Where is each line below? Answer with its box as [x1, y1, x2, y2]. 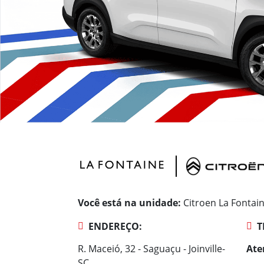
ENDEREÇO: [88, 219, 142, 233]
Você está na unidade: [78, 196, 181, 209]
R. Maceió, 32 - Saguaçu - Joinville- [78, 242, 225, 255]
